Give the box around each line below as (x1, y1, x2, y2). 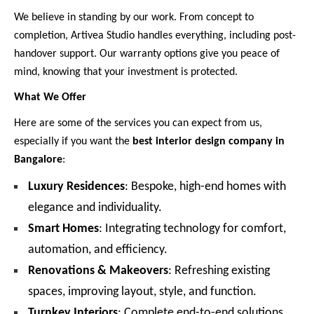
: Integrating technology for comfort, (99, 221, 286, 235)
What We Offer (14, 92, 86, 104)
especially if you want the (14, 136, 132, 148)
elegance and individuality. (28, 200, 162, 214)
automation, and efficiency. (28, 243, 168, 257)
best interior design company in (132, 136, 285, 148)
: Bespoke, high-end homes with (125, 179, 286, 193)
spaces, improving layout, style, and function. (28, 285, 257, 299)
